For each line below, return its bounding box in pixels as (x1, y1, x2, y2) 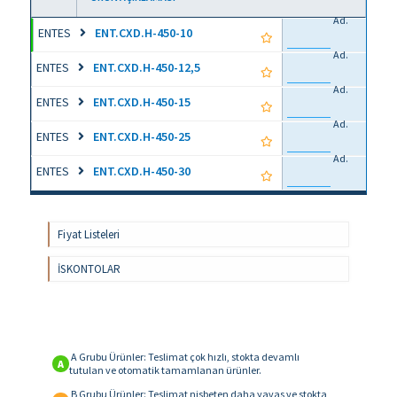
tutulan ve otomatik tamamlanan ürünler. (69, 363, 262, 377)
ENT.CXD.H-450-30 (93, 162, 197, 179)
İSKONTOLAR (58, 261, 121, 276)
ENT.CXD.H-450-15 (93, 93, 197, 110)
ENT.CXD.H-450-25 (93, 128, 197, 144)
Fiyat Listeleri (58, 227, 120, 242)
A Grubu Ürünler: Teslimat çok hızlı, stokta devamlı (69, 350, 300, 363)
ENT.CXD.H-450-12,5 (93, 58, 206, 75)
